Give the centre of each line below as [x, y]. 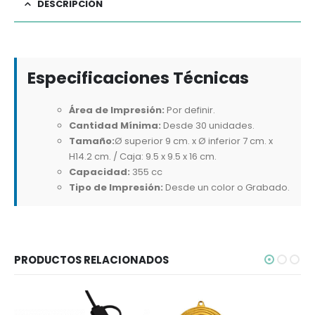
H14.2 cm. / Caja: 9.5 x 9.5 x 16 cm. [143, 156]
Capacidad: [100, 172]
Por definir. [190, 110]
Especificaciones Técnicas [138, 78]
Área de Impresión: [117, 110]
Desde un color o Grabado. [227, 187]
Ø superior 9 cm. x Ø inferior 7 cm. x [194, 141]
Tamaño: [92, 141]
